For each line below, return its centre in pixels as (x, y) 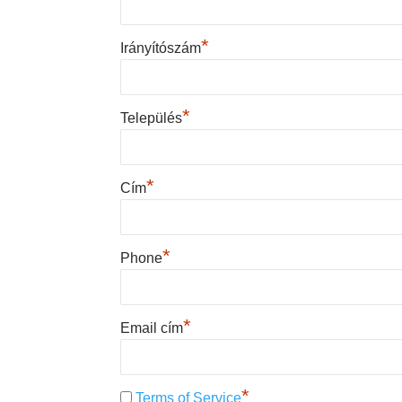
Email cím (152, 328)
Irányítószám (161, 48)
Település (152, 118)
